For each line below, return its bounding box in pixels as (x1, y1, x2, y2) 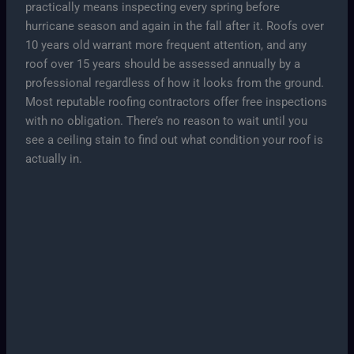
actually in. (25, 152, 83, 167)
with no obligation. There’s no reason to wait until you (25, 114, 308, 129)
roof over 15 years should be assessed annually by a (25, 57, 301, 72)
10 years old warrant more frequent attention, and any (25, 38, 307, 53)
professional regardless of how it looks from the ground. (25, 76, 325, 91)
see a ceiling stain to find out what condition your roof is (25, 133, 324, 148)
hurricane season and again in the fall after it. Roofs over (25, 19, 325, 34)
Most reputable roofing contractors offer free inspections (25, 95, 328, 110)
